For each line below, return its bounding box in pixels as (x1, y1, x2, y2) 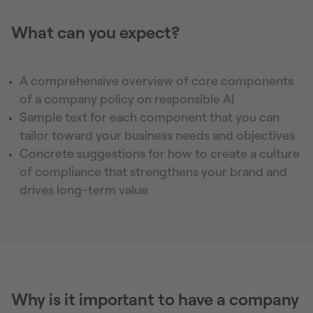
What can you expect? (11, 22, 180, 42)
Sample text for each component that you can (20, 110, 279, 124)
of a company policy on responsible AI (20, 92, 234, 106)
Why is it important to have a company (11, 289, 299, 309)
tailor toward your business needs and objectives (20, 128, 295, 143)
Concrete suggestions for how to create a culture (20, 146, 300, 161)
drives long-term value (20, 182, 148, 197)
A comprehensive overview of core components (20, 73, 293, 88)
